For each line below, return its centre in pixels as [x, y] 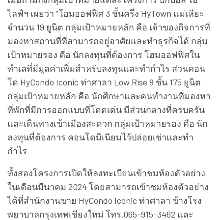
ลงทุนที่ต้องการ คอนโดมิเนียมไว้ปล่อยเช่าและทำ [100, 137]
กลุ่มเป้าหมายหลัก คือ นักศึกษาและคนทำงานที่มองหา [109, 96]
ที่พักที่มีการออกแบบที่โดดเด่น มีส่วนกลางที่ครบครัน [106, 109]
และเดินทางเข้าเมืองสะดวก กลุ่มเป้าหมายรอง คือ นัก [108, 123]
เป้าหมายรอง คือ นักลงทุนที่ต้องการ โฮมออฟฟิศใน [104, 54]
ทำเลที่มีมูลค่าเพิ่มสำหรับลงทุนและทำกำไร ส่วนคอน [106, 68]
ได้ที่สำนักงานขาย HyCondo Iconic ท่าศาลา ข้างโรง [105, 200]
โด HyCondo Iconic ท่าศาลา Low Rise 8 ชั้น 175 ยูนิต [104, 82]
